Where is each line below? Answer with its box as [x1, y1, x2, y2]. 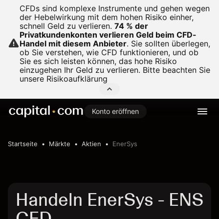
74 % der [114, 21, 148, 31]
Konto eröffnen [92, 107, 139, 115]
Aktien [82, 140, 101, 148]
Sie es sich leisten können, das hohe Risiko [20, 56, 177, 66]
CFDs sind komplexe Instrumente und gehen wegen [20, 3, 210, 13]
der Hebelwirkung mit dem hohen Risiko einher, [20, 12, 194, 22]
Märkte [49, 140, 70, 148]
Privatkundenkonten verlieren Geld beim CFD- [20, 30, 197, 40]
